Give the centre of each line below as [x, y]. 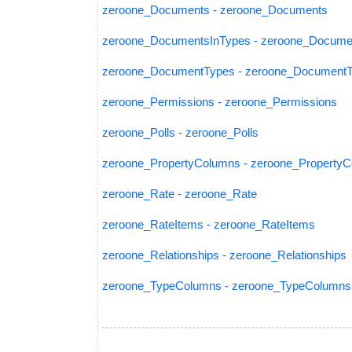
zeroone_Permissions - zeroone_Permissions [220, 102]
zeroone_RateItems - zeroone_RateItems [209, 224]
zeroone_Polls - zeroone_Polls [180, 132]
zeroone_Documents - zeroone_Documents [215, 10]
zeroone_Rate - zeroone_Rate [180, 194]
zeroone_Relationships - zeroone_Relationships [224, 255]
